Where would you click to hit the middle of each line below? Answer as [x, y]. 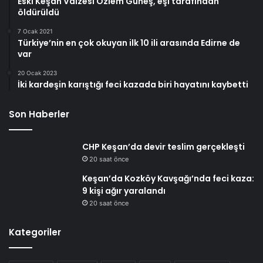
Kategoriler [35, 232]
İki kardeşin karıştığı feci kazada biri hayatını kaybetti [133, 84]
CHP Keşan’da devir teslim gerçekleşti [163, 146]
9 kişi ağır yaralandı [124, 190]
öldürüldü [38, 12]
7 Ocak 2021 [35, 31]
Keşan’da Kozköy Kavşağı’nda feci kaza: [168, 178]
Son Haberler [39, 114]
